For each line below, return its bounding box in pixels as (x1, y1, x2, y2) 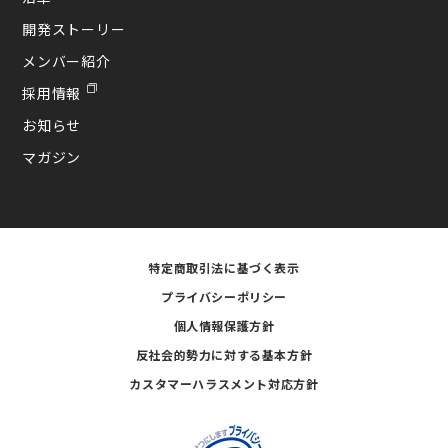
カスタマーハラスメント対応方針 (129, 374, 319, 392)
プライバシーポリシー (161, 287, 287, 305)
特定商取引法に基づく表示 (148, 258, 300, 276)
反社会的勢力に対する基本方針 (135, 345, 313, 363)
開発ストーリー (22, 18, 126, 39)
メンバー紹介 (22, 50, 111, 71)
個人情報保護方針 (173, 316, 275, 334)
